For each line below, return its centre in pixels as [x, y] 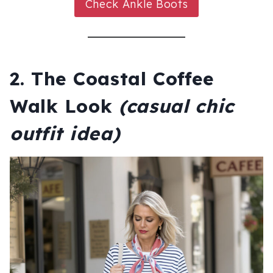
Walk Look [64, 106]
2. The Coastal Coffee [112, 78]
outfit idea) [65, 133]
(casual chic [176, 106]
